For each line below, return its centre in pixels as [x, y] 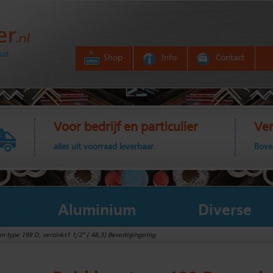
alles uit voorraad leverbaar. [105, 147]
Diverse [225, 211]
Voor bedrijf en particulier [126, 128]
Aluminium [97, 211]
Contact [230, 58]
